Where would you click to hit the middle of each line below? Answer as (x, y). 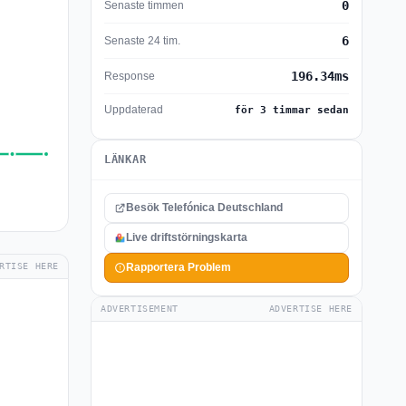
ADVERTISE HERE (310, 309)
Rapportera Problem (179, 267)
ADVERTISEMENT (140, 309)
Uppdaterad (134, 110)
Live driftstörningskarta (187, 237)
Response (130, 76)
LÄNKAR (126, 159)
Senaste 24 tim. (142, 40)
